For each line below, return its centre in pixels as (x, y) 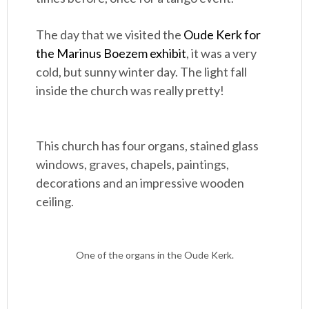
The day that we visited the (110, 34)
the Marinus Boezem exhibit (111, 53)
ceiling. (55, 201)
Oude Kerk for (222, 34)
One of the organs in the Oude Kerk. (154, 255)
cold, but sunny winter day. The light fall (142, 72)
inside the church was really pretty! (130, 90)
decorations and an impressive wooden (140, 183)
